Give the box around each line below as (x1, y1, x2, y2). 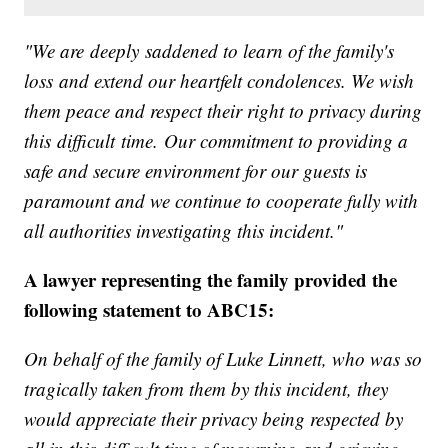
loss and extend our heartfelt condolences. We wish (24, 67, 415, 93)
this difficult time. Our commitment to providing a (24, 127, 409, 153)
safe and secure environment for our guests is (24, 157, 368, 183)
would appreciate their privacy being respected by (24, 405, 404, 431)
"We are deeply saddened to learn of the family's (24, 37, 395, 63)
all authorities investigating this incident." (24, 217, 344, 243)
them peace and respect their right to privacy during (24, 97, 423, 123)
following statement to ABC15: (24, 295, 275, 323)
